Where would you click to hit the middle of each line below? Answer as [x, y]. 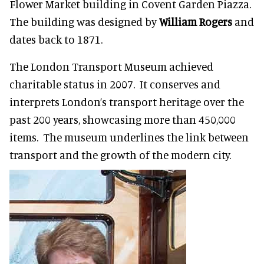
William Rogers [196, 21]
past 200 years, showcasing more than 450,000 [123, 119]
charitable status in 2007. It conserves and [115, 84]
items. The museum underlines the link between [129, 137]
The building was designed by [84, 21]
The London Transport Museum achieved [111, 66]
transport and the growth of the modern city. [120, 154]
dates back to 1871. [56, 39]
